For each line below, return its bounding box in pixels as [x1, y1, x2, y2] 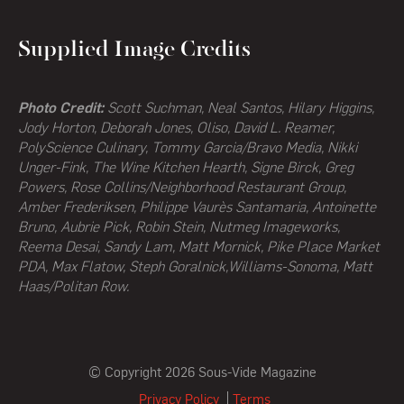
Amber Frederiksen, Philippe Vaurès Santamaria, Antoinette [18, 200, 376, 216]
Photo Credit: [18, 101, 104, 116]
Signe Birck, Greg [251, 161, 353, 176]
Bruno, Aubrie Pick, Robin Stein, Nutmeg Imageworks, [18, 220, 340, 235]
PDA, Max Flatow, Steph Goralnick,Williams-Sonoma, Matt [18, 260, 372, 275]
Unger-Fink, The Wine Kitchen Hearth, [18, 161, 251, 176]
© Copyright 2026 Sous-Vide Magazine [87, 366, 317, 381]
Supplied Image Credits [18, 40, 251, 62]
